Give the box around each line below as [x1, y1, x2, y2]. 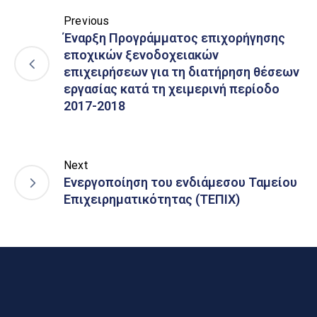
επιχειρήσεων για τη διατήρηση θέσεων [64, 64, 299, 80]
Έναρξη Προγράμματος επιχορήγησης [64, 30, 285, 46]
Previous [64, 14, 110, 28]
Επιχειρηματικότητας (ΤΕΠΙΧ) [64, 192, 240, 207]
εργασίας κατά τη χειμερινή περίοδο [64, 81, 279, 97]
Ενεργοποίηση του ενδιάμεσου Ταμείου [64, 175, 297, 190]
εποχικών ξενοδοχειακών [64, 47, 219, 63]
